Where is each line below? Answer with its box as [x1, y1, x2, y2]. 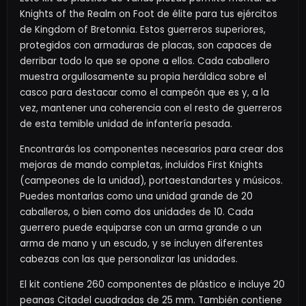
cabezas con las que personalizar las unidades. [20, 252, 238, 266]
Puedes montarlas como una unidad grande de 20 [20, 189, 253, 203]
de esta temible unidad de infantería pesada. [20, 117, 232, 130]
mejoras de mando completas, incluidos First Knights [20, 158, 263, 171]
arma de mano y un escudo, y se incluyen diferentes [20, 236, 263, 250]
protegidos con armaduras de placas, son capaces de [20, 38, 272, 52]
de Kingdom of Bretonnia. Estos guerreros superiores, [20, 23, 266, 36]
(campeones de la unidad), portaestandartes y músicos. [20, 173, 283, 187]
